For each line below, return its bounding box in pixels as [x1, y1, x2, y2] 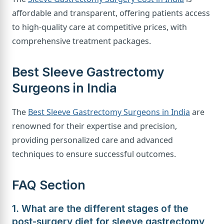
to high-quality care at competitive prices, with [12, 21, 187, 32]
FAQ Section [12, 177, 85, 192]
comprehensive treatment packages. [12, 35, 151, 46]
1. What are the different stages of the [12, 202, 188, 214]
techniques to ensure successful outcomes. [12, 148, 176, 159]
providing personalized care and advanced [12, 134, 173, 145]
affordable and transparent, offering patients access [12, 7, 210, 18]
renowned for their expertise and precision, [12, 120, 177, 131]
